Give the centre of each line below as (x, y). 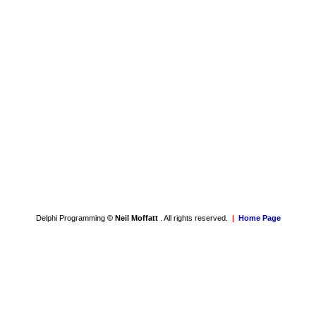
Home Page (259, 218)
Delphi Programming (71, 218)
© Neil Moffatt (133, 218)
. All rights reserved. (194, 218)
